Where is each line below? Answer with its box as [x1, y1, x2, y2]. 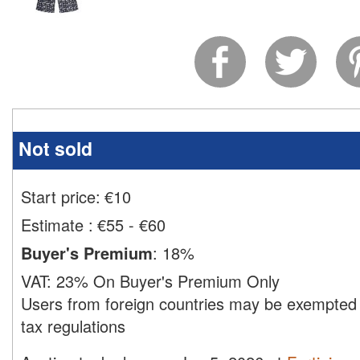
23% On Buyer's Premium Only [56, 269, 280, 292]
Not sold [18, 135, 92, 162]
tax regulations [21, 314, 125, 337]
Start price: [21, 185, 100, 208]
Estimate [21, 213, 88, 236]
